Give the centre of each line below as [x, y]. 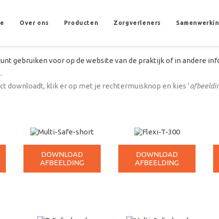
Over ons [34, 23]
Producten [81, 23]
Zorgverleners [137, 23]
